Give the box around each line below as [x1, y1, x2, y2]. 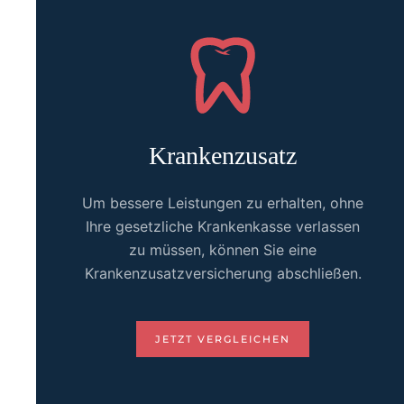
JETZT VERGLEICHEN [155, 333, 291, 345]
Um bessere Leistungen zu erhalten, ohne [82, 194, 364, 212]
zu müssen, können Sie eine [129, 241, 317, 259]
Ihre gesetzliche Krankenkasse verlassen [86, 217, 361, 235]
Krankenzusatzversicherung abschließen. [84, 264, 362, 282]
